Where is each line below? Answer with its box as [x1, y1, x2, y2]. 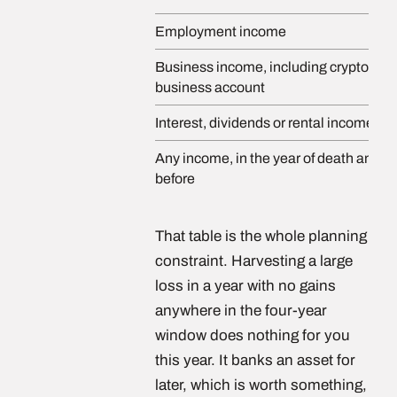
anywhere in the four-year [155, 302, 327, 319]
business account [155, 80, 265, 95]
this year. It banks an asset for [155, 352, 355, 369]
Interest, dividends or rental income [155, 115, 374, 130]
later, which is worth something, [155, 377, 367, 393]
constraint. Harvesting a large [155, 253, 353, 269]
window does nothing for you [155, 327, 350, 344]
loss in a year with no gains [155, 277, 336, 294]
